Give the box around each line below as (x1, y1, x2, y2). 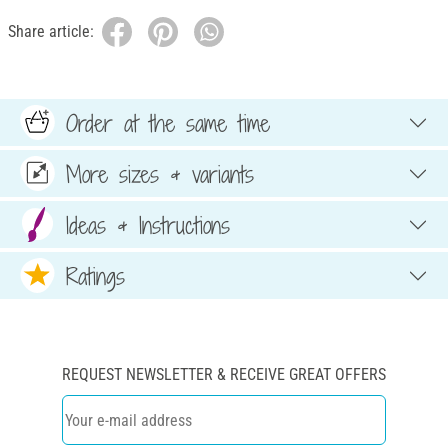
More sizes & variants (66, 157, 254, 190)
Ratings (66, 259, 125, 292)
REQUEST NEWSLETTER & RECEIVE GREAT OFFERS (62, 365, 386, 385)
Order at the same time (66, 106, 270, 139)
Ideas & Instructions (66, 208, 230, 241)
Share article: (8, 22, 94, 42)
